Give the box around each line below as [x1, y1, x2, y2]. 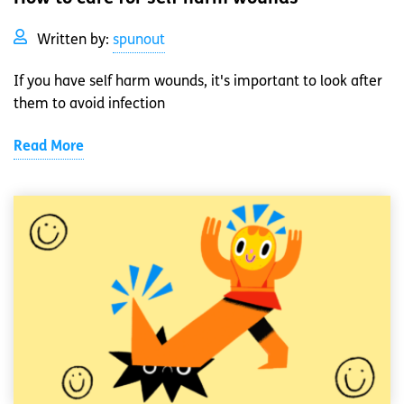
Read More [14, 139, 84, 154]
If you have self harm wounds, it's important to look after [14, 74, 382, 89]
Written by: [37, 32, 113, 48]
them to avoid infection [14, 96, 165, 112]
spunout [113, 32, 165, 48]
